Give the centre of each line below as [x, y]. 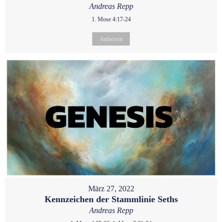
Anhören [111, 39]
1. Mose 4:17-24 [111, 19]
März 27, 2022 [111, 188]
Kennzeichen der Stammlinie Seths [111, 199]
